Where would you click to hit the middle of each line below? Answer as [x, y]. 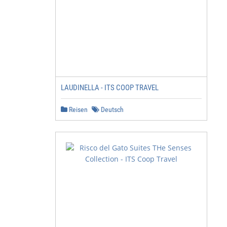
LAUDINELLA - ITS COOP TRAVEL [110, 88]
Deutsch [111, 109]
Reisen [78, 109]
